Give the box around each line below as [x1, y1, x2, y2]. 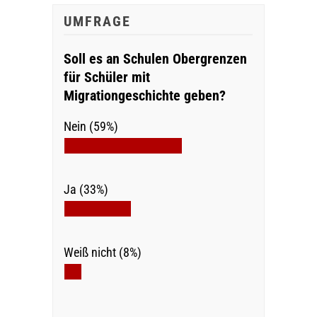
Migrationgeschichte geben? [63, 87, 226, 105]
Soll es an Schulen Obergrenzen [63, 50, 247, 68]
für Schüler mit [63, 69, 150, 86]
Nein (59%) [63, 119, 118, 134]
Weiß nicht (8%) [63, 245, 142, 260]
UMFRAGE [63, 13, 131, 30]
